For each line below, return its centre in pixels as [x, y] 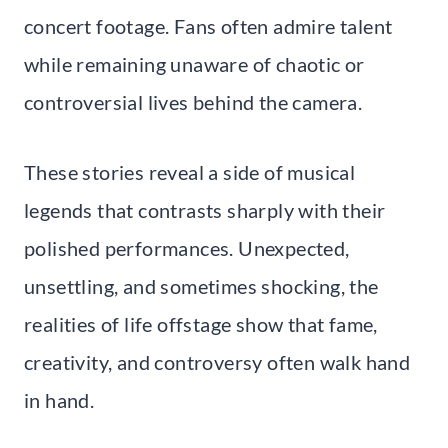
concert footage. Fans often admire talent [208, 25]
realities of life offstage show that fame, [201, 323]
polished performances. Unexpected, [187, 247]
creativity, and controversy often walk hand [217, 361]
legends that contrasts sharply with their [205, 209]
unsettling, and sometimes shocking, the [201, 285]
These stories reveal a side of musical [190, 171]
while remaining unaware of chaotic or [194, 63]
